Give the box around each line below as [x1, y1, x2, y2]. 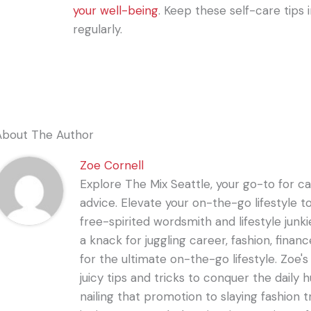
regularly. [73, 21, 123, 37]
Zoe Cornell [79, 157, 144, 173]
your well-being [73, 2, 159, 18]
